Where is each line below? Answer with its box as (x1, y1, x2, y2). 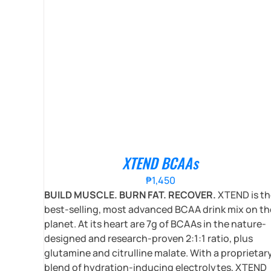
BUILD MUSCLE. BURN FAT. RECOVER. (44, 188, 216, 201)
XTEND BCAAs (122, 151, 199, 174)
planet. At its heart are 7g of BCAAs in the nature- (44, 217, 266, 230)
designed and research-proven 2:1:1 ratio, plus (44, 231, 253, 245)
